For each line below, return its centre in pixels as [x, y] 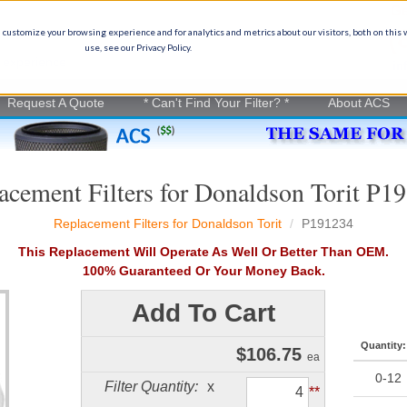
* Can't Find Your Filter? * [216, 103]
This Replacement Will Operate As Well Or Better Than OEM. [203, 252]
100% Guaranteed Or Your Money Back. [203, 271]
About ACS [359, 103]
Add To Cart [203, 313]
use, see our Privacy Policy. [138, 47]
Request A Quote [56, 103]
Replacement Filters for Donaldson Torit [168, 223]
